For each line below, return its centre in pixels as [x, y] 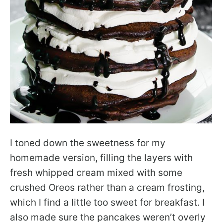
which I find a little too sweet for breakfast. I [107, 202]
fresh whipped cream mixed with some [96, 172]
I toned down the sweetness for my [88, 143]
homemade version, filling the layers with [101, 158]
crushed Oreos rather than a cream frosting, [107, 187]
